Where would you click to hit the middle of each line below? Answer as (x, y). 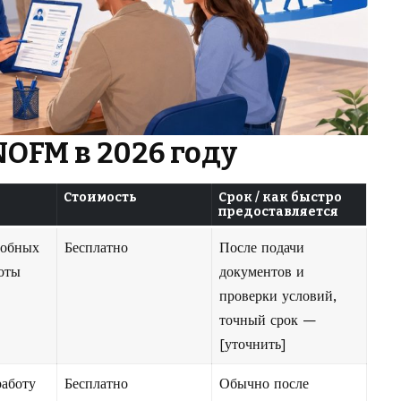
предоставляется (278, 212)
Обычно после (264, 384)
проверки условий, (278, 296)
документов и (262, 272)
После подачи (262, 248)
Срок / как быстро (280, 198)
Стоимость (100, 198)
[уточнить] (252, 345)
